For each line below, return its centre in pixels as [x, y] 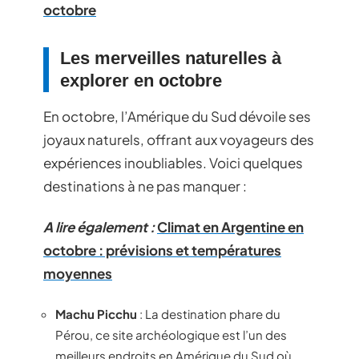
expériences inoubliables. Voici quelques [173, 162]
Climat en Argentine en [230, 227]
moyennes [78, 273]
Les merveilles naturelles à [171, 58]
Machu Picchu [96, 313]
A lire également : [99, 227]
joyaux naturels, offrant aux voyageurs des [179, 139]
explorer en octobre [141, 80]
